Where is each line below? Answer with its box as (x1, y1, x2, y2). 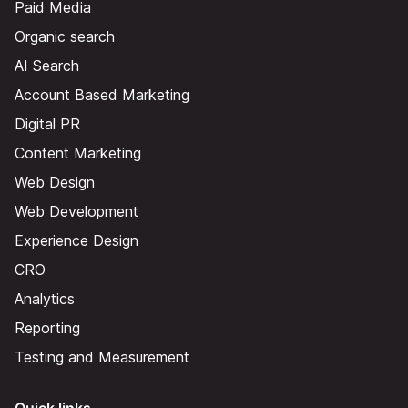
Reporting (15, 319, 80, 338)
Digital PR (15, 115, 80, 134)
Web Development (15, 202, 138, 221)
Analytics (15, 290, 75, 309)
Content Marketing (15, 144, 141, 163)
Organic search (15, 27, 115, 46)
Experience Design (15, 231, 138, 250)
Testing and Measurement (15, 348, 189, 367)
